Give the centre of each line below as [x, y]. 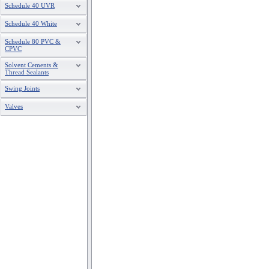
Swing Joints [22, 88]
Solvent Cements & [32, 65]
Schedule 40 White [31, 23]
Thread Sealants [27, 72]
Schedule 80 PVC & [33, 41]
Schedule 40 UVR [30, 5]
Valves [14, 106]
